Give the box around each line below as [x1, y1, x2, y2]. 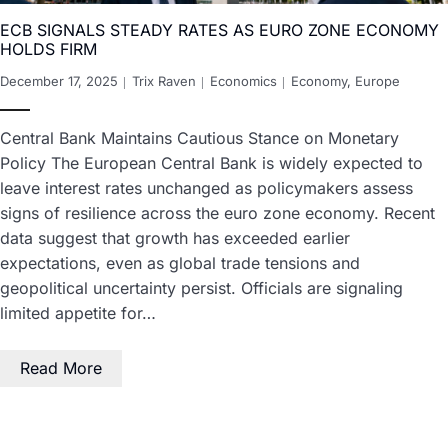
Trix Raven [132, 73, 196, 90]
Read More [20, 358, 102, 379]
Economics [210, 73, 277, 90]
